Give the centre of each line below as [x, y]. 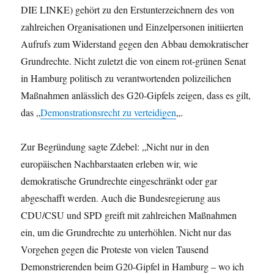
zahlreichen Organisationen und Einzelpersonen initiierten [132, 27]
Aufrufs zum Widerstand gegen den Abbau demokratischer [135, 44]
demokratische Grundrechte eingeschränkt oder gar [119, 181]
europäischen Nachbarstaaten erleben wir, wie [109, 164]
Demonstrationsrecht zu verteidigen [109, 113]
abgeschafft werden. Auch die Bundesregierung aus [121, 198]
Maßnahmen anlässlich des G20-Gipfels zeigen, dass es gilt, [136, 95]
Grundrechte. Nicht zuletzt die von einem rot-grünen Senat [134, 61]
